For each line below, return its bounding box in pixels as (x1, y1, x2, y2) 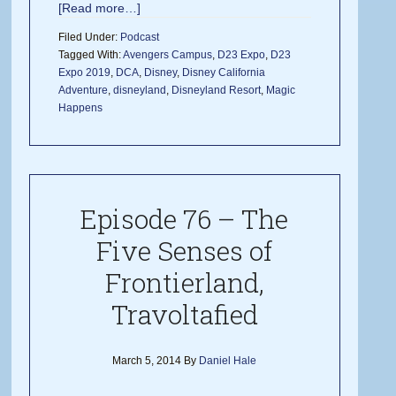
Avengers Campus (123, 49, 213, 62)
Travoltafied (110, 297, 258, 332)
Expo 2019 (58, 66, 111, 80)
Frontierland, (104, 265, 264, 301)
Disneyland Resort (171, 84, 262, 97)
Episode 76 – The (80, 202, 289, 237)
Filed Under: (58, 31, 121, 44)
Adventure (58, 84, 109, 97)
